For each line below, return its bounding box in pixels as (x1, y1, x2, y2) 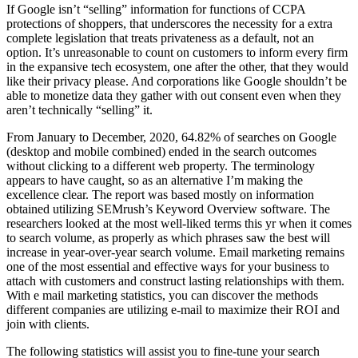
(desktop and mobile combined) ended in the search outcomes (6, 144, 316, 158)
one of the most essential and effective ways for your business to (6, 259, 329, 273)
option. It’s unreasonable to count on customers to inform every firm (6, 45, 348, 59)
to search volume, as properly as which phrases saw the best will (6, 230, 330, 245)
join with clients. (6, 316, 89, 331)
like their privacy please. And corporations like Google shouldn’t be (6, 74, 347, 88)
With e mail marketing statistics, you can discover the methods (6, 288, 318, 302)
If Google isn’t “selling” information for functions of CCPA (6, 2, 305, 16)
